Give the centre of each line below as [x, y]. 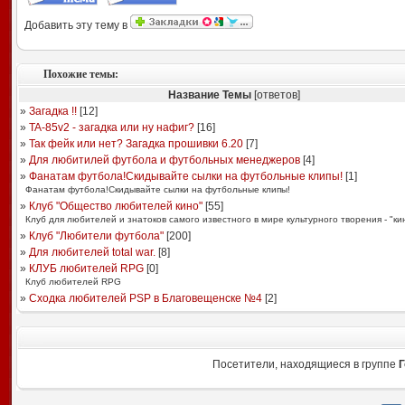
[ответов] [276, 95]
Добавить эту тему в [77, 25]
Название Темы [210, 95]
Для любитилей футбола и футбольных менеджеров [164, 160]
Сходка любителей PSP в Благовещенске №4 [145, 298]
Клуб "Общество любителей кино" [115, 206]
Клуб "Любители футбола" [96, 236]
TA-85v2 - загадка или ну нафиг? [111, 127]
